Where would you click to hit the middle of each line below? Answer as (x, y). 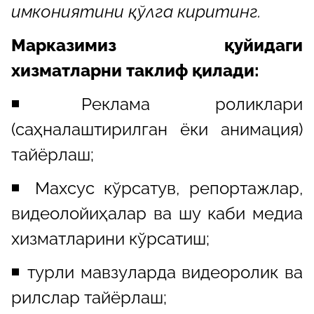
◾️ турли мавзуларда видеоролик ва (157, 272)
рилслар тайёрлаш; (89, 297)
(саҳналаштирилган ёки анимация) (157, 129)
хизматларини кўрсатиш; (110, 238)
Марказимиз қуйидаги (157, 45)
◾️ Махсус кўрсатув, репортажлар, (157, 188)
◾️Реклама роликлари (157, 104)
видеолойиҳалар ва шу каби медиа (157, 213)
